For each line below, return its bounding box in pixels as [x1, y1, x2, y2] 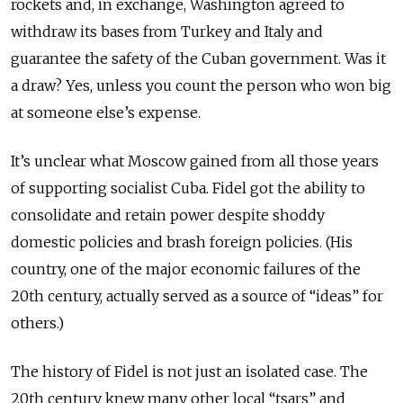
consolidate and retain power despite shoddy [11, 206, 325, 224]
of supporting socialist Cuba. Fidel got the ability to [11, 179, 365, 197]
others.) [11, 314, 64, 332]
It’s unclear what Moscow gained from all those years [11, 152, 379, 170]
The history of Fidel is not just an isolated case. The [11, 363, 368, 381]
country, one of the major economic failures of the [11, 260, 361, 278]
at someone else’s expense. [11, 103, 201, 121]
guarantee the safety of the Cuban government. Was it [11, 49, 386, 67]
